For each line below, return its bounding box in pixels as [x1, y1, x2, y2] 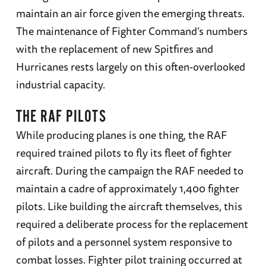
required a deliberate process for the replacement [15, 215, 248, 232]
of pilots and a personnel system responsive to [15, 233, 232, 250]
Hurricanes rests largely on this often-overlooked [15, 58, 245, 75]
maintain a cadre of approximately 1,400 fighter [15, 179, 239, 197]
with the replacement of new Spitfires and [15, 40, 213, 57]
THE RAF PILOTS [15, 106, 106, 128]
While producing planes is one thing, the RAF [15, 126, 227, 143]
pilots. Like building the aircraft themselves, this [15, 197, 242, 214]
